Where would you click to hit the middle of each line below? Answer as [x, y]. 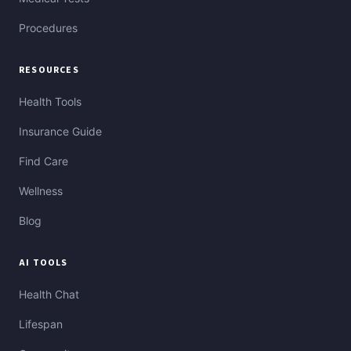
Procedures [48, 28]
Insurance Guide [60, 132]
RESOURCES [49, 71]
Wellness [41, 191]
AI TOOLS [43, 263]
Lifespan [41, 324]
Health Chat [49, 295]
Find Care [43, 161]
